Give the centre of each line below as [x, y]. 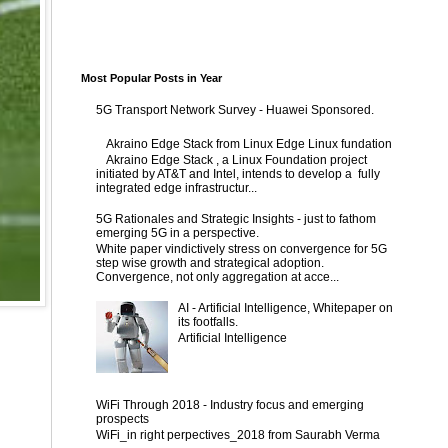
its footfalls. [207, 321]
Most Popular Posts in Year [151, 78]
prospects [122, 418]
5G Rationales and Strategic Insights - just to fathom [236, 218]
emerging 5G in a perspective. [177, 232]
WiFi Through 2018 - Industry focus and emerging [230, 404]
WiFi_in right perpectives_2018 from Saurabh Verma [238, 435]
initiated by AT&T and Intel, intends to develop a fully [238, 173]
